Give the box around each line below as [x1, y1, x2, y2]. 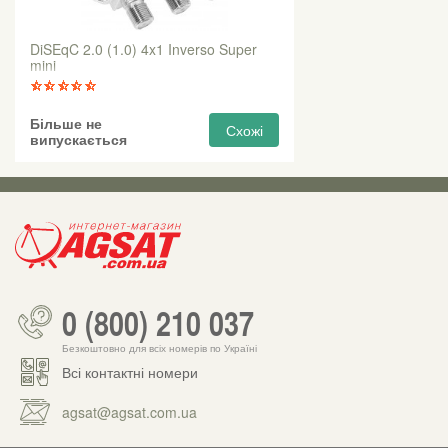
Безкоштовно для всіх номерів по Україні [62, 340, 257, 355]
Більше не [30, 113, 102, 134]
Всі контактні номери [62, 362, 198, 383]
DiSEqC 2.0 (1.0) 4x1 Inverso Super [30, 39, 257, 60]
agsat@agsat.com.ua [62, 402, 197, 423]
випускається [30, 129, 127, 150]
